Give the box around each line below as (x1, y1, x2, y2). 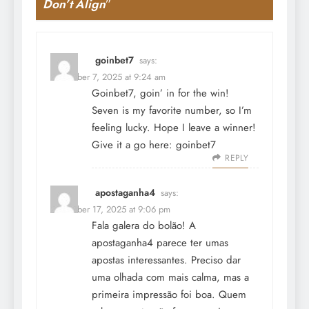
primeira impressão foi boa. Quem (92, 286, 246, 302)
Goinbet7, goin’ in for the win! (92, 85, 229, 101)
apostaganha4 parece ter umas (92, 235, 228, 250)
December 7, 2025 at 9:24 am (50, 70, 166, 83)
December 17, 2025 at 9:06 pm (50, 202, 170, 216)
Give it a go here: (92, 137, 176, 152)
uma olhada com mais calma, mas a (92, 269, 249, 285)
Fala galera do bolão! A (92, 217, 196, 233)
